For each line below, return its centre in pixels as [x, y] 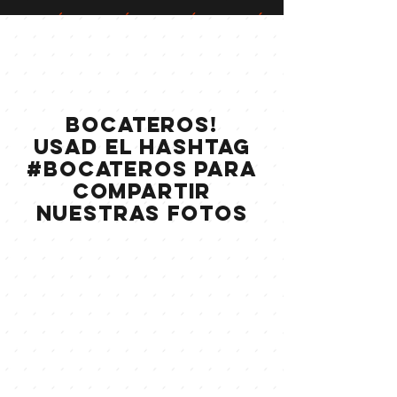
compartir [142, 190]
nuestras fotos [142, 212]
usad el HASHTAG [142, 146]
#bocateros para [142, 168]
